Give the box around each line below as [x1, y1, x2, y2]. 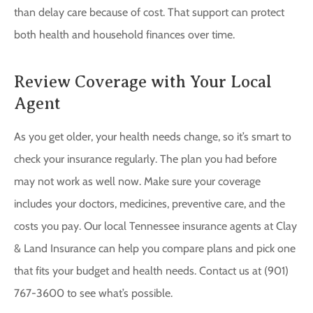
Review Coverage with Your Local [14, 73, 272, 92]
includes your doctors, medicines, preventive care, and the [14, 197, 285, 211]
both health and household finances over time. [14, 28, 235, 42]
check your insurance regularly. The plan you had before [14, 152, 277, 166]
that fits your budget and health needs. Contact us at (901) [14, 264, 289, 278]
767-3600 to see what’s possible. [14, 286, 173, 300]
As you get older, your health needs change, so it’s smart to [14, 130, 291, 144]
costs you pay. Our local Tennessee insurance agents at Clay [14, 219, 297, 233]
